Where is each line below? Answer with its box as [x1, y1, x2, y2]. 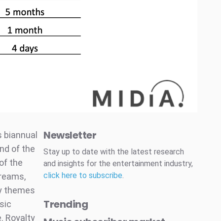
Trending [43, 197, 88, 211]
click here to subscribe [43, 171, 122, 180]
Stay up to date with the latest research [43, 147, 184, 156]
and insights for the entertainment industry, [43, 159, 193, 168]
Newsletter [43, 128, 96, 142]
